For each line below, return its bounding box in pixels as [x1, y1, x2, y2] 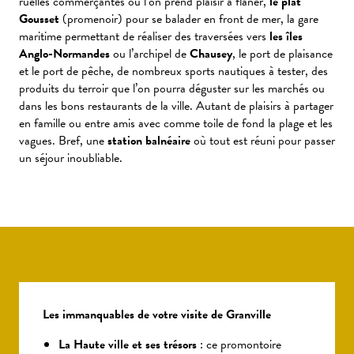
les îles [269, 27, 303, 47]
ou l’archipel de [110, 44, 190, 64]
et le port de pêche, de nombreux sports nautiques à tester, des [19, 62, 328, 81]
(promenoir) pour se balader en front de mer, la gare [59, 9, 318, 29]
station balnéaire [107, 131, 190, 151]
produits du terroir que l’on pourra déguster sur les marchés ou [19, 79, 325, 99]
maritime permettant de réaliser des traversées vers [19, 27, 269, 47]
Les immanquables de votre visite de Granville [43, 305, 271, 325]
